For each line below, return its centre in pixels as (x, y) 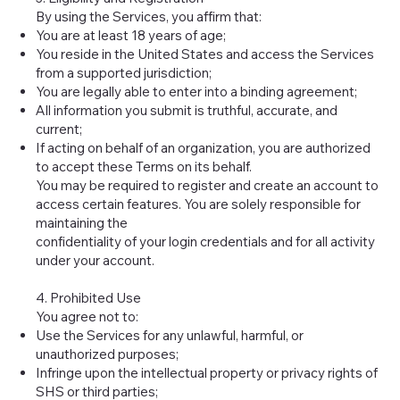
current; (59, 129)
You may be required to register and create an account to (208, 186)
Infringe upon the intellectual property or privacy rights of (207, 373)
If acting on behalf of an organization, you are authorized (204, 148)
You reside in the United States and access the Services (205, 54)
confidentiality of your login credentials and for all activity (206, 242)
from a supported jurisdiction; (124, 73)
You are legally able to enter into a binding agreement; (197, 92)
